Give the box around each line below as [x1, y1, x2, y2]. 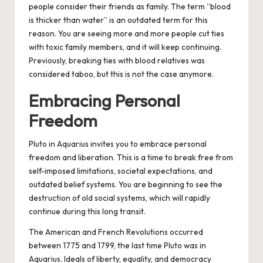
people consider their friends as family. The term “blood [29, 1, 231, 12]
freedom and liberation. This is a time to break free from [29, 152, 233, 163]
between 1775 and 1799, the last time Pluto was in [29, 240, 206, 251]
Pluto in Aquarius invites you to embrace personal [29, 139, 207, 150]
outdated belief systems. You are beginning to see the [29, 179, 222, 190]
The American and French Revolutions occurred [29, 227, 203, 238]
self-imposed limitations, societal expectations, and [29, 166, 213, 177]
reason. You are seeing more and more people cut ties [29, 28, 224, 39]
